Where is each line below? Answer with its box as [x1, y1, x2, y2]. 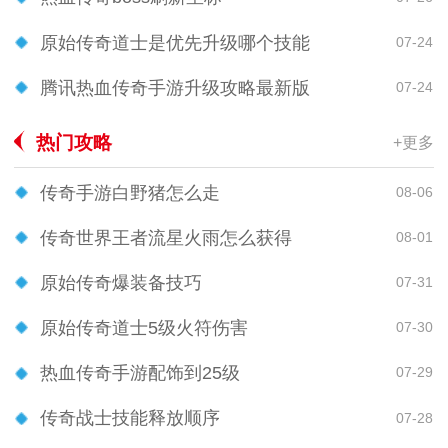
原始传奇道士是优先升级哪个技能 [40, 32, 310, 53]
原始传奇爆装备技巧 [40, 272, 202, 293]
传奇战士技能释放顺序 [40, 408, 220, 429]
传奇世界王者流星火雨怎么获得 [40, 227, 292, 248]
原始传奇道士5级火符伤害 [40, 317, 248, 338]
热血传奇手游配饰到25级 [40, 362, 240, 383]
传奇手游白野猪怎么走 [40, 182, 220, 203]
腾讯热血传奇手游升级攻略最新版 [40, 77, 310, 98]
